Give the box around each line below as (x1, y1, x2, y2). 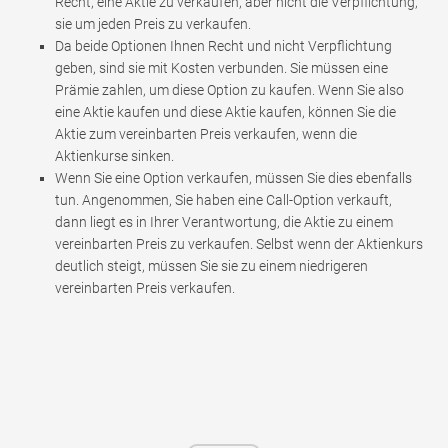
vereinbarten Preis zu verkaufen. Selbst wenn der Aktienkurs (55, 235, 423, 252)
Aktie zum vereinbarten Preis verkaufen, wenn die (55, 125, 357, 142)
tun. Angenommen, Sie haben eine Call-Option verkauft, (55, 191, 392, 208)
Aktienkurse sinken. (55, 147, 174, 164)
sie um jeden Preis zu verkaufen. (55, 15, 251, 32)
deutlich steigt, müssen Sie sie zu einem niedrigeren (55, 257, 368, 274)
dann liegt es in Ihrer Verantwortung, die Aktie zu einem (55, 213, 393, 230)
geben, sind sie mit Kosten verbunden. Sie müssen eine (55, 59, 388, 76)
